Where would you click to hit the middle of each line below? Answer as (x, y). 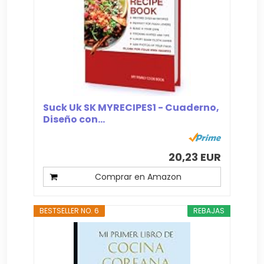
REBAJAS (209, 211)
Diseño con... (74, 120)
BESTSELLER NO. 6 (70, 211)
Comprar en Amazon (138, 177)
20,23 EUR (194, 157)
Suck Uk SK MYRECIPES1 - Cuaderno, (131, 108)
